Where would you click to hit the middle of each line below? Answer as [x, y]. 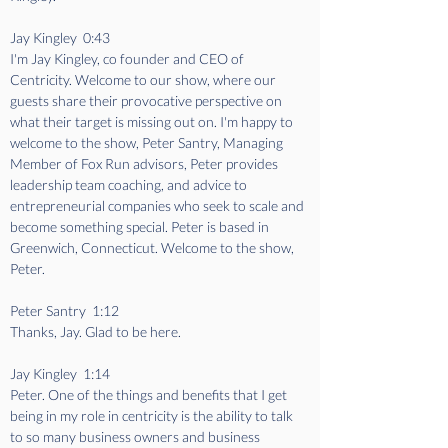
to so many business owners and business [136, 436]
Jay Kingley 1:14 [63, 373]
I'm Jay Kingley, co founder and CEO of [128, 58]
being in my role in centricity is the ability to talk [153, 415]
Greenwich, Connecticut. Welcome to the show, [153, 247]
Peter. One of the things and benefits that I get [150, 394]
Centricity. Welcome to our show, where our [144, 79]
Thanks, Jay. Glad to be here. [95, 331]
